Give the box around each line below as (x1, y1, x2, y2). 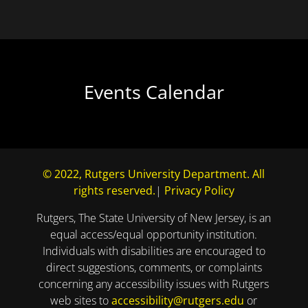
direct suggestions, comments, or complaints (45, 259, 262, 275)
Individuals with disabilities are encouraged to (42, 243, 265, 258)
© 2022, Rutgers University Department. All (43, 166, 265, 181)
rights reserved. (73, 182, 155, 198)
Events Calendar (83, 78, 224, 104)
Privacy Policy (164, 182, 234, 198)
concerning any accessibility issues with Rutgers (38, 276, 269, 291)
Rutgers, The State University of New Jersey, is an (36, 210, 272, 225)
